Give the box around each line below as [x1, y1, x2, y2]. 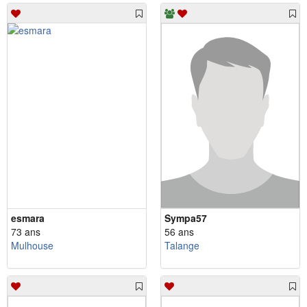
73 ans [11, 224, 40, 238]
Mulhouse [11, 238, 53, 252]
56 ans [164, 224, 194, 238]
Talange [164, 238, 199, 252]
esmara [11, 210, 45, 225]
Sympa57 [164, 210, 207, 225]
